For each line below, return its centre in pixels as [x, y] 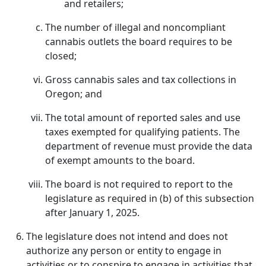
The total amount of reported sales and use [143, 118]
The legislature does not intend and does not [127, 236]
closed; [61, 56]
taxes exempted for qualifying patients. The [142, 132]
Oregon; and [74, 94]
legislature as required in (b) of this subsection [150, 198]
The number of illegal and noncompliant [135, 27]
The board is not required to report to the [139, 184]
